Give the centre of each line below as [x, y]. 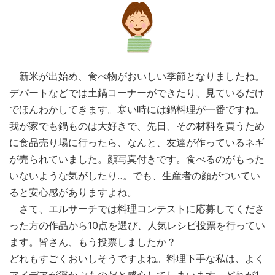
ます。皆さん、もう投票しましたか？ [93, 242]
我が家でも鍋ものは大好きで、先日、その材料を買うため [137, 126]
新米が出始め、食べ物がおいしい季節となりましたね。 [137, 76]
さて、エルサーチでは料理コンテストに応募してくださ [137, 209]
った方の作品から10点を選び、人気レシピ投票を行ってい [137, 226]
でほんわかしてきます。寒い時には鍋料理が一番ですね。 [137, 110]
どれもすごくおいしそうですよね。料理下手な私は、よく [137, 259]
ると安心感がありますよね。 [73, 192]
